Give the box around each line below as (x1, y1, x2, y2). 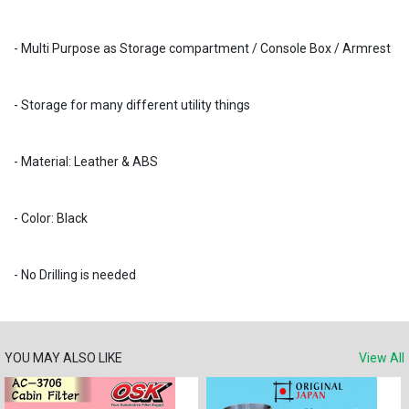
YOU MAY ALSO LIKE (5, 351, 122, 365)
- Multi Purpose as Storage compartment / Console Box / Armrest (14, 41, 391, 56)
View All (359, 351, 404, 365)
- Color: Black (14, 211, 88, 225)
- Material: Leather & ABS (14, 154, 158, 169)
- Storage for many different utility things (14, 98, 250, 112)
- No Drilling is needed (14, 267, 136, 282)
